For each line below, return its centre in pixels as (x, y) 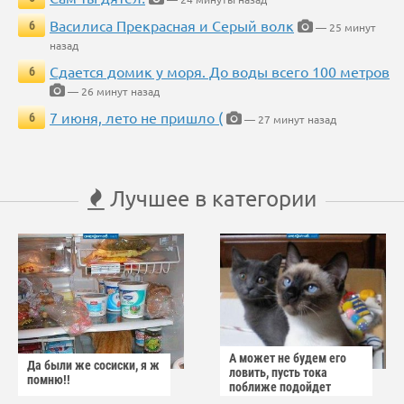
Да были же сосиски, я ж (93, 366)
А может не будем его (288, 358)
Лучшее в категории (211, 198)
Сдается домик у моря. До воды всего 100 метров (220, 72)
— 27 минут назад (289, 119)
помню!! (49, 380)
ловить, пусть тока (278, 373)
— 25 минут (344, 28)
